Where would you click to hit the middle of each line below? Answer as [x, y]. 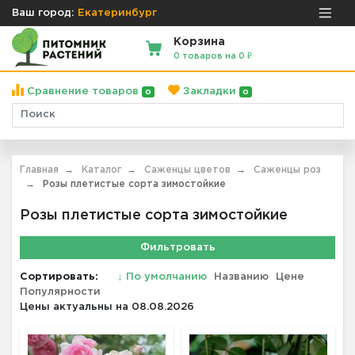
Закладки [209, 91]
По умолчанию [166, 277]
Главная [39, 170]
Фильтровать [177, 247]
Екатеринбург [117, 13]
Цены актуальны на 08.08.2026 [107, 307]
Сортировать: [59, 277]
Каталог [101, 170]
